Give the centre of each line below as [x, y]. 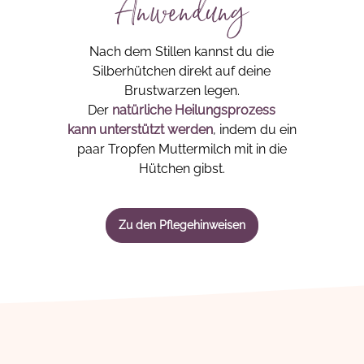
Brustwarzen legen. [182, 91]
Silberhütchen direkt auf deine [182, 71]
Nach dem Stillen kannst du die [182, 52]
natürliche [144, 110]
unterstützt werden [156, 130]
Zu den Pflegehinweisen [182, 225]
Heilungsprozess [225, 110]
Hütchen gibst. [182, 169]
